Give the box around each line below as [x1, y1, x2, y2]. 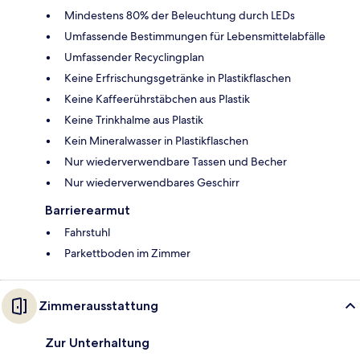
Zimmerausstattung [39, 297, 158, 313]
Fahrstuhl [64, 224, 110, 239]
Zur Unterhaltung [45, 334, 149, 350]
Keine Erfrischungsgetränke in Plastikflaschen [64, 70, 291, 85]
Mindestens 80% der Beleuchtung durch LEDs [64, 7, 295, 22]
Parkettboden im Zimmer [64, 245, 190, 260]
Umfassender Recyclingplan [64, 49, 204, 64]
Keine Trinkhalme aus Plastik [64, 112, 203, 127]
